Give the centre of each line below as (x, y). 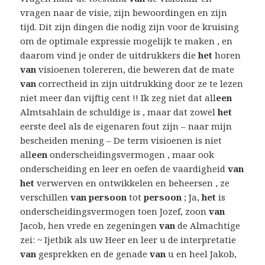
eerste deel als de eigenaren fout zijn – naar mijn (126, 126)
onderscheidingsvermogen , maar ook (131, 155)
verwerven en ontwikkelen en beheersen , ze (132, 183)
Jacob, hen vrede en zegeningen (90, 226)
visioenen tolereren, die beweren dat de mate (135, 70)
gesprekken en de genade (93, 254)
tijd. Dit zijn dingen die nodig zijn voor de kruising (130, 27)
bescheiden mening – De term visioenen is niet (121, 140)
